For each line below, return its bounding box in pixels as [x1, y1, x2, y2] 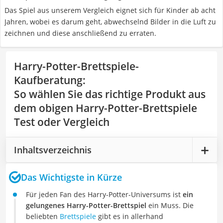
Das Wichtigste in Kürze [21, 171, 122, 183]
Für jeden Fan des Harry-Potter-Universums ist [26, 190, 183, 199]
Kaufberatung [14, 73, 83, 87]
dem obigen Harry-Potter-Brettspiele [14, 101, 197, 115]
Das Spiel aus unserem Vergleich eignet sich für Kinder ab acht [4, 5, 216, 15]
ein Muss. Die [146, 201, 194, 210]
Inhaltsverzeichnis [14, 143, 92, 156]
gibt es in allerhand [96, 212, 163, 221]
